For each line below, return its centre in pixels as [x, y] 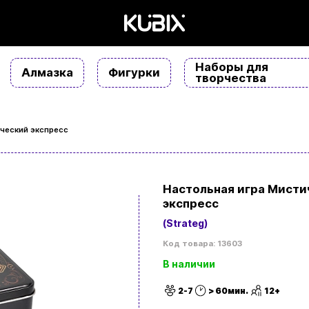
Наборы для [232, 67]
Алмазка [47, 73]
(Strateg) [185, 223]
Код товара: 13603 [202, 244]
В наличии [189, 264]
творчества [231, 78]
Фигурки [134, 73]
